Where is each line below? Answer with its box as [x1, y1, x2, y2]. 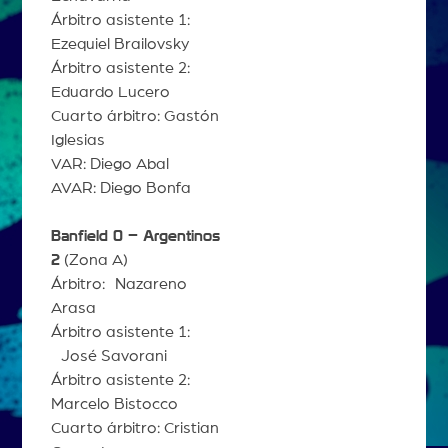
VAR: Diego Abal [50, 156, 169, 173]
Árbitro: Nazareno [50, 276, 187, 293]
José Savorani [50, 348, 167, 365]
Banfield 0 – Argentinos [50, 228, 220, 245]
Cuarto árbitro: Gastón [50, 108, 219, 125]
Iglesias [50, 132, 105, 149]
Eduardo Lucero [50, 84, 170, 101]
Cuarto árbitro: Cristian [50, 420, 219, 437]
